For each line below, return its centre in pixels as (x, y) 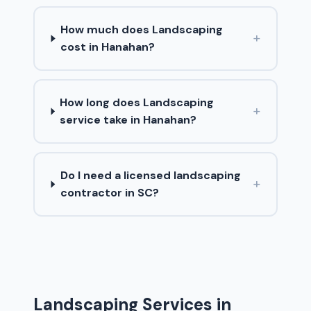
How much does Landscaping (142, 30)
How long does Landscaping (137, 103)
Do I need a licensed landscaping (150, 176)
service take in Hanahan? (128, 120)
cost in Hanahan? (108, 47)
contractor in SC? (109, 193)
